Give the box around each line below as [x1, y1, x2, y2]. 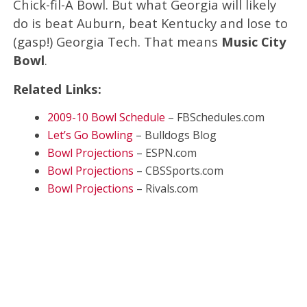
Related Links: [12, 79, 101, 97]
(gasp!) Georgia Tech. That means [12, 32, 221, 50]
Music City [221, 32, 286, 50]
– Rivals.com [133, 180, 198, 196]
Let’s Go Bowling [47, 127, 133, 143]
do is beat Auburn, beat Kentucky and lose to [12, 14, 288, 32]
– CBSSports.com [133, 162, 223, 178]
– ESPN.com [133, 145, 197, 160]
